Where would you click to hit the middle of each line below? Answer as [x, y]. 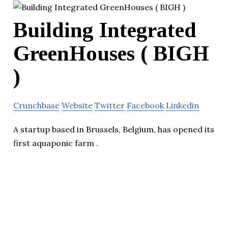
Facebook [145, 105]
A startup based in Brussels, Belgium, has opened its [114, 129]
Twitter [110, 105]
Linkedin [182, 105]
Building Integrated [105, 30]
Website [77, 105]
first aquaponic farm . [56, 143]
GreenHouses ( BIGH [111, 53]
